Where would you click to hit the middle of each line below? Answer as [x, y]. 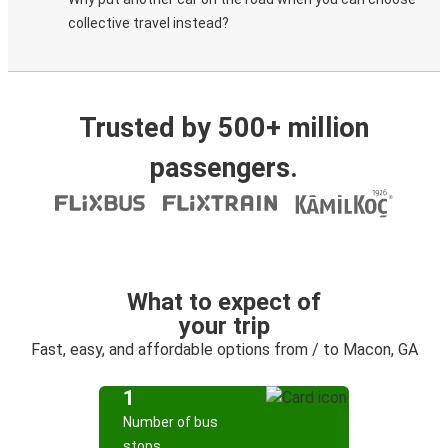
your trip [224, 326]
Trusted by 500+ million [224, 128]
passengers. [224, 168]
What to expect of [224, 302]
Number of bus [170, 422]
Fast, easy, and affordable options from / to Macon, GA [224, 349]
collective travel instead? [148, 23]
